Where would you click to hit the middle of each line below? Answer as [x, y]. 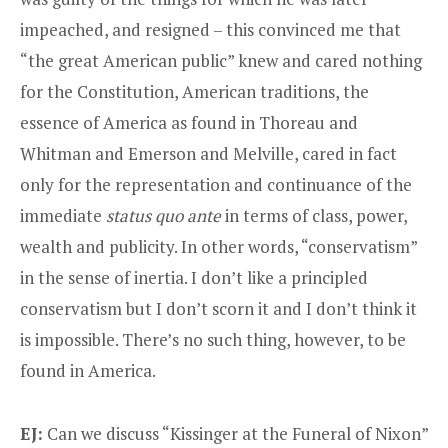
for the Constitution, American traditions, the [194, 92]
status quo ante [163, 216]
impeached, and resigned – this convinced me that [210, 30]
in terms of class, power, [314, 216]
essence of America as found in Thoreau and [189, 123]
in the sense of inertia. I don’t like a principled [194, 278]
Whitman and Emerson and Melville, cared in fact [208, 154]
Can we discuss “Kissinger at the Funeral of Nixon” [235, 433]
